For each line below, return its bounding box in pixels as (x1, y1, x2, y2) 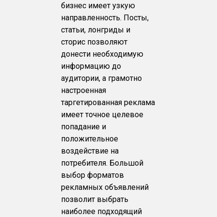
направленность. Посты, (61, 13, 149, 22)
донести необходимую (61, 49, 144, 59)
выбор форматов (61, 170, 124, 180)
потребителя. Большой (61, 158, 144, 168)
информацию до (61, 61, 122, 71)
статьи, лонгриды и (61, 25, 131, 34)
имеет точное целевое (61, 109, 144, 119)
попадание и (61, 122, 107, 131)
